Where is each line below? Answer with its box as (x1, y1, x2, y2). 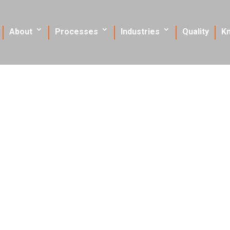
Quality (182, 26, 209, 36)
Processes (55, 26, 98, 36)
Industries (121, 26, 160, 36)
